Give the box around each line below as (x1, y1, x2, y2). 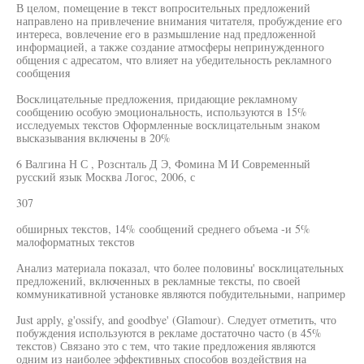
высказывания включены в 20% (16, 130, 171, 145)
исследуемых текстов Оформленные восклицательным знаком (16, 117, 320, 132)
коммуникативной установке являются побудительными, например (16, 286, 345, 301)
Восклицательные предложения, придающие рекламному (16, 91, 297, 106)
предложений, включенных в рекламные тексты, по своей (16, 273, 301, 288)
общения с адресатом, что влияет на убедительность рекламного (16, 52, 331, 67)
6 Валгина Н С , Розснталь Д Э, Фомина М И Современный (16, 156, 310, 171)
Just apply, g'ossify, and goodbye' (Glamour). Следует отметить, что (16, 312, 336, 327)
